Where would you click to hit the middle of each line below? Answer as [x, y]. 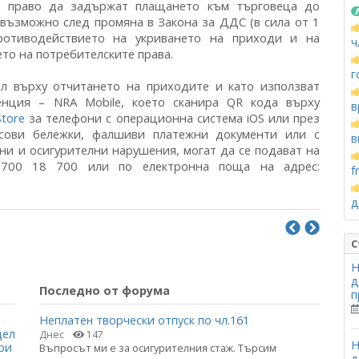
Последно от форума [105, 290]
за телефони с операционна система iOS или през [172, 118]
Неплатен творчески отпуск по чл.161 [144, 321]
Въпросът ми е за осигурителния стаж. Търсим [158, 348]
